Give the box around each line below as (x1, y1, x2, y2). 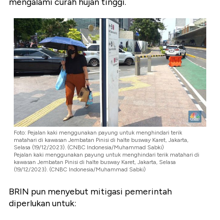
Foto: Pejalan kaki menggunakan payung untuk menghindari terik (14, 129, 182, 136)
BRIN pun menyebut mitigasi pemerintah (9, 186, 172, 197)
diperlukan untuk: (9, 198, 76, 209)
